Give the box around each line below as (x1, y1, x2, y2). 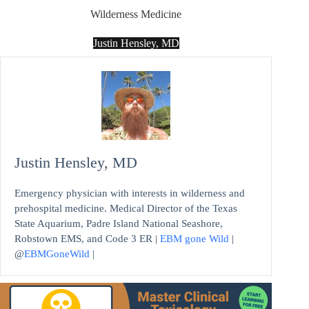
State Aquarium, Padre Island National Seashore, (14, 218, 223, 230)
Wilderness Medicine (90, 8, 182, 21)
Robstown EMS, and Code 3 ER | (14, 233, 160, 245)
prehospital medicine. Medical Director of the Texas (14, 203, 237, 215)
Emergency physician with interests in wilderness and (14, 188, 245, 199)
